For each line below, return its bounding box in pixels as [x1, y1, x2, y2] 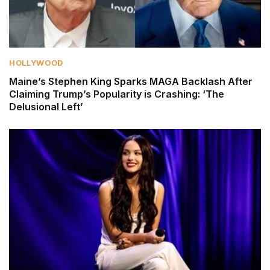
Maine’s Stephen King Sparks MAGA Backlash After [9, 75, 253, 88]
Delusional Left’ [9, 101, 83, 113]
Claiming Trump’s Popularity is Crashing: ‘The [9, 88, 224, 101]
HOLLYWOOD [9, 58, 63, 68]
